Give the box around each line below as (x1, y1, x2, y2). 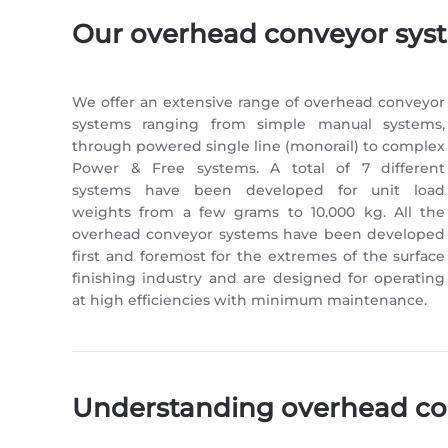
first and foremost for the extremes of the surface (72, 247, 446, 265)
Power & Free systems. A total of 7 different (72, 159, 446, 177)
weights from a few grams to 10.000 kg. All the (72, 203, 446, 221)
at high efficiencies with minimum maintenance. (72, 291, 427, 309)
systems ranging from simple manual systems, (72, 115, 446, 133)
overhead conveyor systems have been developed (72, 225, 446, 243)
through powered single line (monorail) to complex (72, 137, 446, 155)
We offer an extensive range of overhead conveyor (72, 93, 446, 111)
